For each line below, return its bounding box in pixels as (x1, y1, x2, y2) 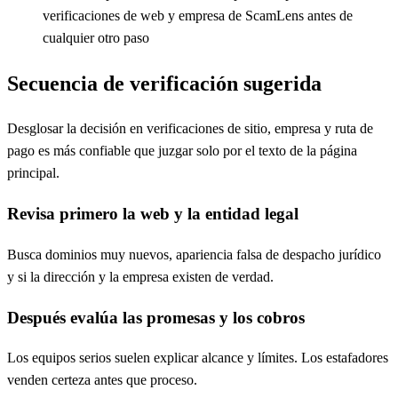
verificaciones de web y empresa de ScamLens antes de (43, 7, 353, 23)
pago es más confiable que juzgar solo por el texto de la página (7, 143, 357, 159)
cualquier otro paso (43, 29, 149, 45)
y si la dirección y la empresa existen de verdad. (7, 268, 274, 284)
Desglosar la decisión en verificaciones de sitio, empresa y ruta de (7, 121, 373, 137)
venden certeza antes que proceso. (7, 372, 197, 388)
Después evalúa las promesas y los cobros (7, 307, 305, 327)
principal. (7, 165, 60, 181)
